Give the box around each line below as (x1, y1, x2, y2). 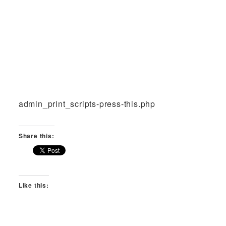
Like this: (18, 181, 49, 190)
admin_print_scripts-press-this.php (18, 98, 155, 110)
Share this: (18, 131, 54, 141)
